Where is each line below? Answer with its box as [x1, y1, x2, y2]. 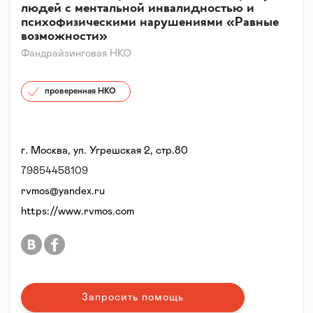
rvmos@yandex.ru [21, 186, 105, 196]
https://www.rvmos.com [21, 206, 134, 217]
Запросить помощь [82, 292, 184, 303]
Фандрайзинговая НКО [21, 48, 131, 59]
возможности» [21, 27, 108, 45]
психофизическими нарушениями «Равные [21, 13, 279, 31]
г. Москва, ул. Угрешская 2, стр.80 [21, 145, 188, 156]
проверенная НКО [43, 87, 116, 95]
